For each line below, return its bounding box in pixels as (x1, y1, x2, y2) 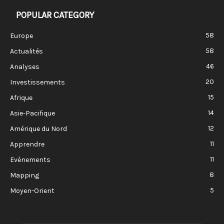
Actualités (10, 46, 43, 55)
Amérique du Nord (10, 124, 67, 133)
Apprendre (10, 139, 44, 148)
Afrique (10, 93, 32, 102)
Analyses (10, 62, 39, 71)
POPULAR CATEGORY (16, 9, 94, 20)
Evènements (10, 155, 50, 164)
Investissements (10, 77, 65, 86)
